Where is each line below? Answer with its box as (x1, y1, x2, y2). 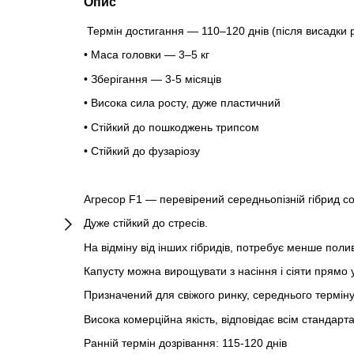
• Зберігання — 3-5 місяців (83, 72, 221, 85)
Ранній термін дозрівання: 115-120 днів (83, 337, 287, 350)
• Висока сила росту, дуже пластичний (83, 96, 281, 110)
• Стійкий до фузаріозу (83, 144, 200, 157)
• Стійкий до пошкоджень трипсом (83, 120, 259, 134)
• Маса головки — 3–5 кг (83, 48, 209, 62)
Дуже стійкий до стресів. (83, 217, 208, 230)
